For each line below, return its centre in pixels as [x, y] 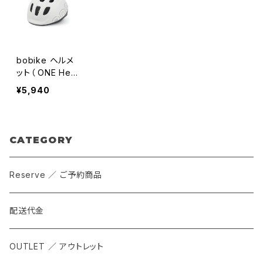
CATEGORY [41, 140]
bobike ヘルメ [45, 60]
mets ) [30, 85]
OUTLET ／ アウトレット [57, 247]
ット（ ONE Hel [45, 73]
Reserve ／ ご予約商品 [56, 175]
